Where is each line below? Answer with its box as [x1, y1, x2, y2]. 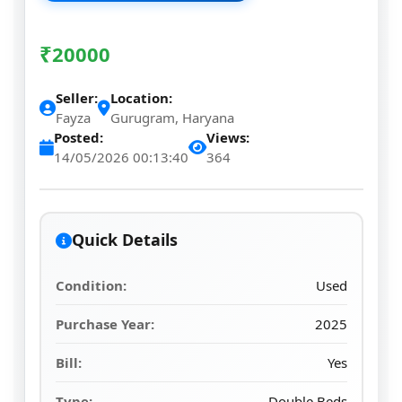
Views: [206, 128, 249, 146]
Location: [110, 89, 172, 107]
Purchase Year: [56, 315, 154, 333]
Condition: [56, 276, 127, 294]
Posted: [54, 128, 103, 146]
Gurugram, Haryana [110, 109, 234, 127]
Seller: [56, 89, 98, 107]
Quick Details [72, 229, 178, 250]
